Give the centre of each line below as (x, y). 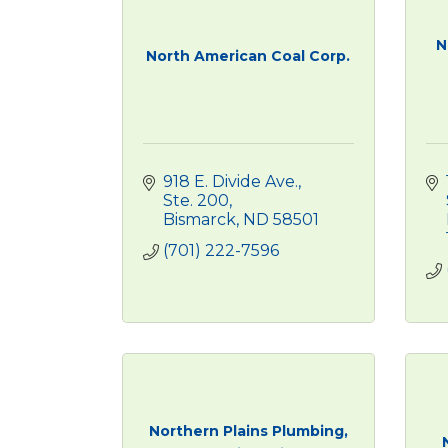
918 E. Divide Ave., (232, 181)
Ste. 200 (196, 200)
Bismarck (199, 219)
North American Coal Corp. (248, 56)
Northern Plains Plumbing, (248, 430)
